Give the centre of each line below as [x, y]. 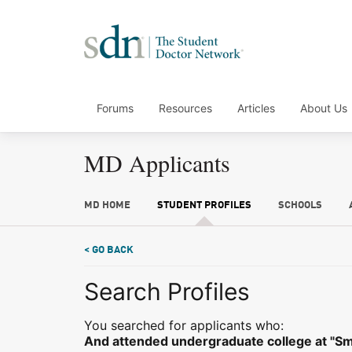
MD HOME [107, 205]
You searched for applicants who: [184, 325]
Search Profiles [167, 291]
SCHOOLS [300, 205]
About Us [324, 108]
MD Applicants [157, 163]
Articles [256, 108]
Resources [185, 108]
